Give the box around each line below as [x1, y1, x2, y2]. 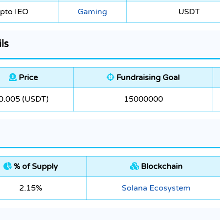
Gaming [78, 7, 107, 17]
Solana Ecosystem [122, 183, 191, 193]
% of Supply [12, 162, 58, 172]
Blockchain [138, 162, 183, 172]
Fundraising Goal [114, 73, 180, 83]
